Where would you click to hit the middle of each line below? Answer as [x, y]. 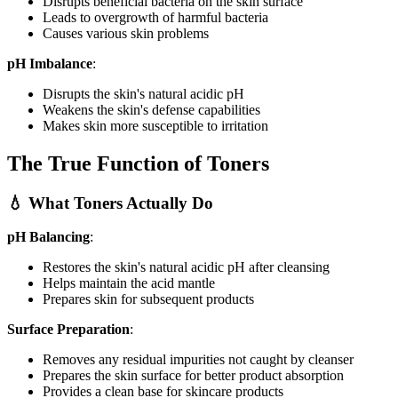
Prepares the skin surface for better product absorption [193, 376]
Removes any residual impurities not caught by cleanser [198, 360]
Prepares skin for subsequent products [148, 299]
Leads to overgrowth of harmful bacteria [155, 17]
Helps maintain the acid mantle [129, 283]
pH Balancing [48, 237]
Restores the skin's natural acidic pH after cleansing [186, 267]
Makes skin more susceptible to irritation [155, 125]
